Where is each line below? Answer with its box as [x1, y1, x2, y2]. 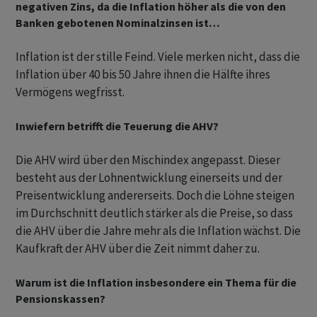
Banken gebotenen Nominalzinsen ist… [16, 16, 220, 30]
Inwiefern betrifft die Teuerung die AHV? [16, 119, 219, 134]
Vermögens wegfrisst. [16, 84, 125, 100]
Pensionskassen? [16, 292, 108, 306]
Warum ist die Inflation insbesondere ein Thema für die [16, 275, 296, 290]
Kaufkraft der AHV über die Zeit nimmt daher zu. [16, 241, 264, 257]
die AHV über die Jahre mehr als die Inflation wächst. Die [16, 223, 301, 239]
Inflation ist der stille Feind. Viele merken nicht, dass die [16, 49, 300, 65]
